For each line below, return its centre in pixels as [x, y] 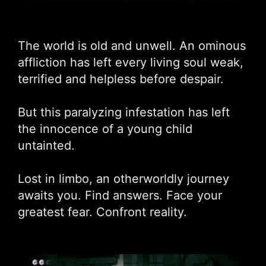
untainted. [46, 145]
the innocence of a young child [105, 129]
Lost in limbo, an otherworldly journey [123, 178]
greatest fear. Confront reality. [102, 212]
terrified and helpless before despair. [121, 79]
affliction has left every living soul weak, [131, 62]
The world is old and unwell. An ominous [132, 45]
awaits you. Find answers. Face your [120, 195]
